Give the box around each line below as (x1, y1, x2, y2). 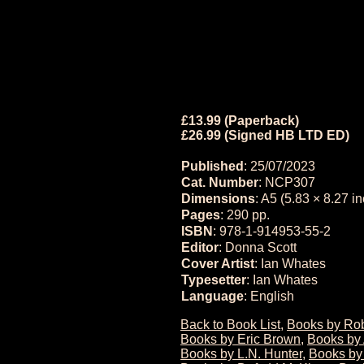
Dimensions (181, 192, 255, 206)
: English (244, 289, 294, 303)
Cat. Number (181, 175, 258, 189)
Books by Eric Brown (180, 332, 301, 346)
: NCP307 (258, 175, 315, 189)
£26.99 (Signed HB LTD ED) (181, 128, 349, 142)
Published (181, 159, 244, 173)
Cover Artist (181, 257, 254, 271)
